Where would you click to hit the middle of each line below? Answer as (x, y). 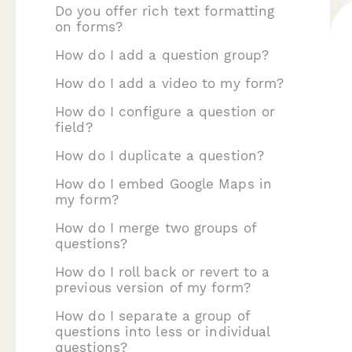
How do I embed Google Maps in (163, 184)
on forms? (89, 27)
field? (74, 127)
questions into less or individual (163, 332)
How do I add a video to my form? (170, 83)
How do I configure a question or (165, 112)
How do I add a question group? (162, 55)
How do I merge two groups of (156, 228)
